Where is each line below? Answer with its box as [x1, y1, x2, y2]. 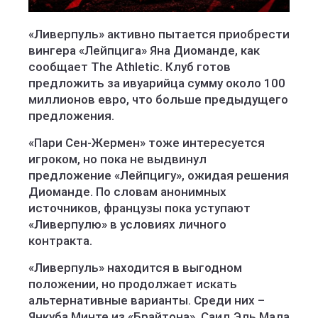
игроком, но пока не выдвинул [28, 152, 207, 166]
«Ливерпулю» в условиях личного [28, 217, 226, 231]
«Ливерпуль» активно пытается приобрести [28, 27, 290, 41]
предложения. [28, 109, 114, 123]
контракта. [28, 234, 92, 248]
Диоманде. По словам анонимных [28, 185, 226, 199]
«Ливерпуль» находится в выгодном [28, 261, 242, 275]
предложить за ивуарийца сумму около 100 [28, 76, 285, 90]
